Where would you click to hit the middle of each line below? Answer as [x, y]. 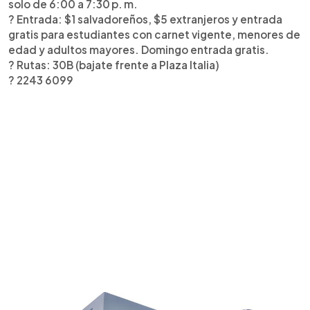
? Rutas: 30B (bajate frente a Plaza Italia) [114, 65]
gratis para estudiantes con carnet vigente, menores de [154, 34]
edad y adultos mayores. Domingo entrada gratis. [139, 49]
